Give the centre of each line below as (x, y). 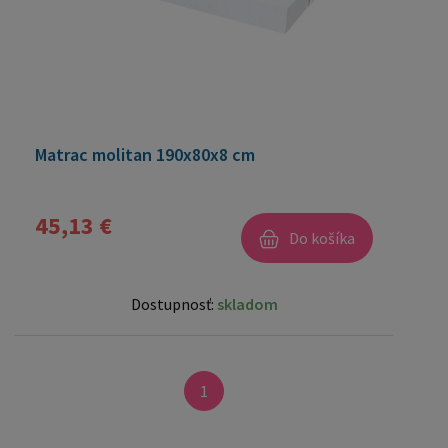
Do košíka (322, 237)
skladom (247, 304)
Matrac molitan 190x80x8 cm (145, 154)
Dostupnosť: (173, 304)
